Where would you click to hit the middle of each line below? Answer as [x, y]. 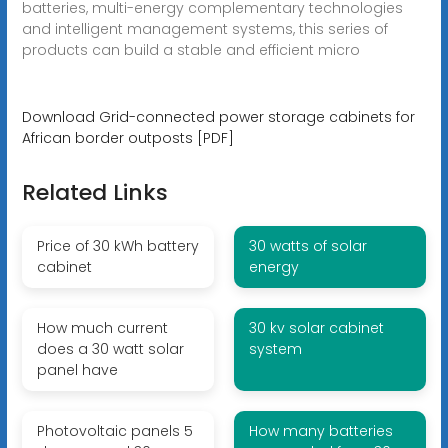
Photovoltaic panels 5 [114, 430]
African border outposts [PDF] [127, 137]
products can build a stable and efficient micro [190, 49]
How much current [102, 327]
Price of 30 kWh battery [117, 245]
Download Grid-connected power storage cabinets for [218, 116]
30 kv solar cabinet [316, 327]
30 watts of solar [307, 245]
